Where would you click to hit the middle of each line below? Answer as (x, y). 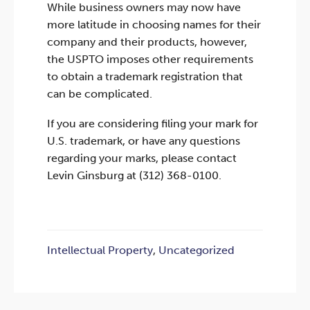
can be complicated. (100, 94)
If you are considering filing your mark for (153, 124)
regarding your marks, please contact (142, 158)
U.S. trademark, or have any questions (144, 141)
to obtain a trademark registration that (145, 77)
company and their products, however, (147, 42)
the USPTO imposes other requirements (150, 60)
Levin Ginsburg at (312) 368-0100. (134, 176)
